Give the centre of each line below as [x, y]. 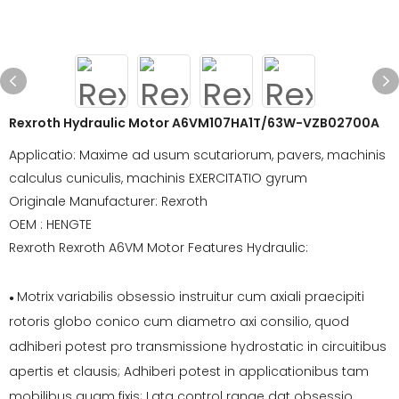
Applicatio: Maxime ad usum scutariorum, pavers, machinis [197, 155]
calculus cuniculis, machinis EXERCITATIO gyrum [158, 178]
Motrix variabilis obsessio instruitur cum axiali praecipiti [191, 297]
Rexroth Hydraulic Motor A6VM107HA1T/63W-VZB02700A [194, 123]
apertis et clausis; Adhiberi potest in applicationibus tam [189, 371]
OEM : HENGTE [50, 224]
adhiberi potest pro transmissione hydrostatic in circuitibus [198, 346]
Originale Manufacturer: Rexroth [108, 201]
